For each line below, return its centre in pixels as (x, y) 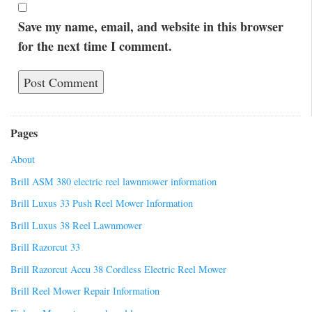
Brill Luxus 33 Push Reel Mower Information (102, 203)
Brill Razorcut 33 (45, 247)
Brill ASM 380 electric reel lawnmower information (114, 181)
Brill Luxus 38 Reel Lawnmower (76, 225)
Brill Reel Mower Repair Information (85, 291)
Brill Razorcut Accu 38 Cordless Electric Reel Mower (118, 269)
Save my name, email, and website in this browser (150, 27)
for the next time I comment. (95, 46)
